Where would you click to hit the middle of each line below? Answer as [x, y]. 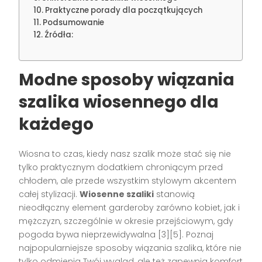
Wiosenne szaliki [117, 194]
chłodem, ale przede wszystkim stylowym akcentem [128, 180]
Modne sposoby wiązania [127, 80]
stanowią [175, 194]
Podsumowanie [74, 22]
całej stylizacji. [49, 194]
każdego [56, 124]
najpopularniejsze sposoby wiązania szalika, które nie [130, 248]
